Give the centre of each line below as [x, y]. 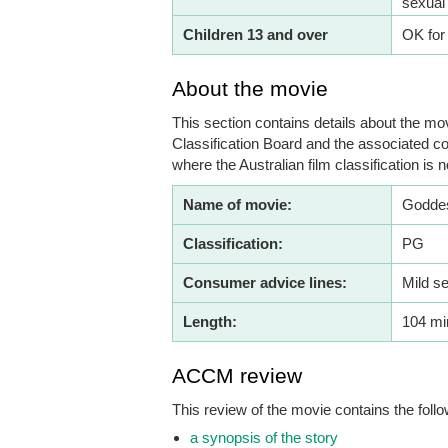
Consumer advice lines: [265, 283]
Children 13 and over [255, 35]
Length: [210, 322]
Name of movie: [237, 205]
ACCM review [237, 376]
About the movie [250, 89]
